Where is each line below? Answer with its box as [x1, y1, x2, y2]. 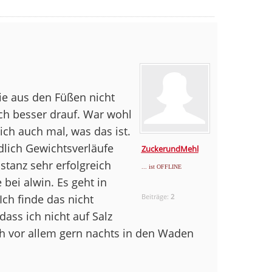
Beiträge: [141, 191, 171, 201]
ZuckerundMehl [141, 143, 199, 154]
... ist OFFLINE [141, 163, 182, 170]
